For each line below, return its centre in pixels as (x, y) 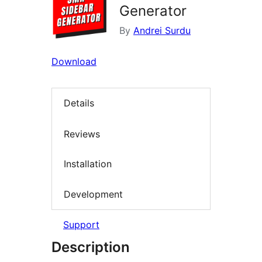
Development (93, 194)
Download (74, 62)
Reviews (82, 134)
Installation (88, 164)
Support (81, 225)
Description (91, 247)
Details (79, 103)
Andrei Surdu (162, 31)
